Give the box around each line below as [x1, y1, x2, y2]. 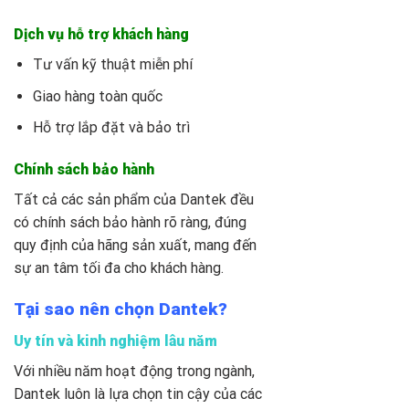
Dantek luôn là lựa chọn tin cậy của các [14, 384, 262, 403]
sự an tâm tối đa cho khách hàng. [14, 259, 224, 278]
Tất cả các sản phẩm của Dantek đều [14, 191, 254, 209]
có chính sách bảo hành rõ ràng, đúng [14, 214, 246, 232]
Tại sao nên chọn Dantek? [14, 298, 227, 320]
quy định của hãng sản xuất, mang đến [14, 236, 257, 255]
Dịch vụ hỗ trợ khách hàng [14, 26, 189, 44]
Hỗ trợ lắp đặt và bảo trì [32, 119, 190, 137]
